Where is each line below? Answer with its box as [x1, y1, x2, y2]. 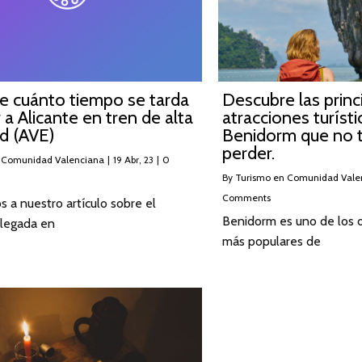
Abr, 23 [124, 153, 154, 166]
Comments [221, 191, 271, 204]
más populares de [221, 233, 321, 249]
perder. [221, 141, 275, 164]
